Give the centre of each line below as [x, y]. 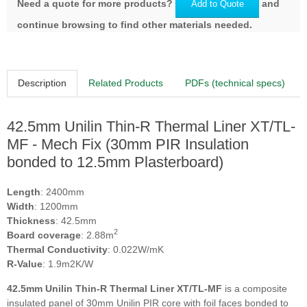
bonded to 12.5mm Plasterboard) [115, 162]
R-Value [25, 263]
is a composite [255, 288]
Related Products [126, 83]
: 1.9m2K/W [68, 263]
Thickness [31, 220]
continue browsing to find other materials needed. [135, 24]
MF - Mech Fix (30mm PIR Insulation [128, 144]
